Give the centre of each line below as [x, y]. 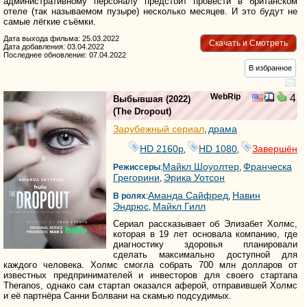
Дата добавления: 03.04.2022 [54, 47]
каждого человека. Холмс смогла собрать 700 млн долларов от [151, 265]
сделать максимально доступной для [206, 255]
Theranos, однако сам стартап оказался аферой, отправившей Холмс [151, 286]
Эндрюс [131, 207]
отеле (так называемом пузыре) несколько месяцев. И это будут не [151, 12]
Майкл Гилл [179, 207]
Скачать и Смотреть [248, 43]
